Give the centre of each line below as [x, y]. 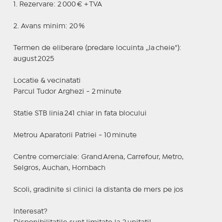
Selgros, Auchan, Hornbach [59, 168]
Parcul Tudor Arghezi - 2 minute [67, 91]
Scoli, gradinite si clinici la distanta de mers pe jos [98, 190]
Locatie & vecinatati [47, 81]
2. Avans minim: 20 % [49, 26]
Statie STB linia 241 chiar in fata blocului [80, 113]
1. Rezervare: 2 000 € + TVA [57, 4]
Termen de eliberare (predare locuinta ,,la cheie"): [97, 48]
